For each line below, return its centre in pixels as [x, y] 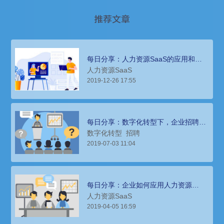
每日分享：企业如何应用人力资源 [140, 185]
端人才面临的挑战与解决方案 [133, 129]
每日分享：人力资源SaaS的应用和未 [145, 59]
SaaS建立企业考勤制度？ [127, 192]
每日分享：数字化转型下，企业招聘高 [147, 122]
